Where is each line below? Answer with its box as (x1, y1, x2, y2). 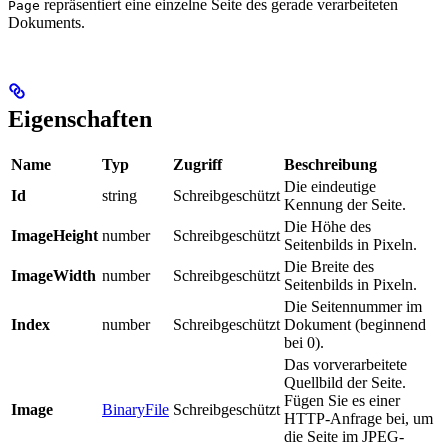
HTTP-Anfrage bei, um (284, 409, 433, 427)
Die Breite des (284, 257, 374, 275)
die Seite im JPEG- (284, 427, 404, 445)
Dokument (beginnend (284, 315, 426, 333)
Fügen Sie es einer (284, 391, 400, 409)
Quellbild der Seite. (284, 373, 406, 391)
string (102, 186, 137, 204)
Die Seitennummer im (284, 297, 422, 315)
